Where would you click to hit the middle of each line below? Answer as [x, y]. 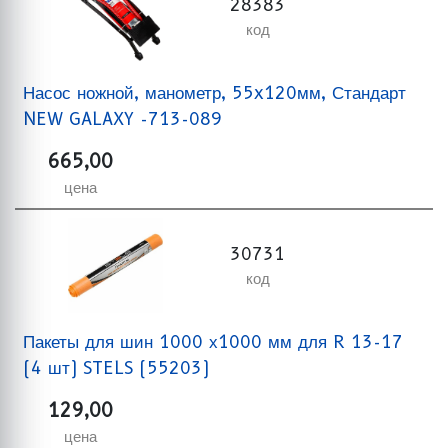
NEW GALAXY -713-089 [122, 118]
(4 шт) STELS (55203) [116, 367]
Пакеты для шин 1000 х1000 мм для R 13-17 [213, 341]
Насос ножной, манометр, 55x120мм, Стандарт [214, 92]
